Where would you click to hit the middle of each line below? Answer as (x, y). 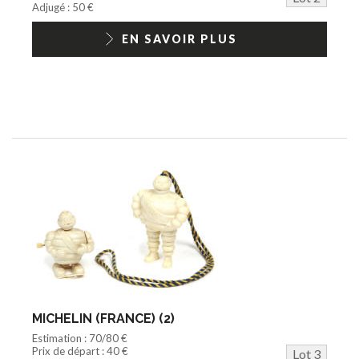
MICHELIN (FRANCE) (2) (103, 318)
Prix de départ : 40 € (80, 351)
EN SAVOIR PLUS (179, 38)
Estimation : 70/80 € (80, 338)
